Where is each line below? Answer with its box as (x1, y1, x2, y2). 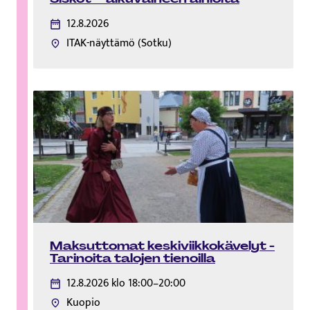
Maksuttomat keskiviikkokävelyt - (50, 238, 275, 254)
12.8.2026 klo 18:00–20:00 (66, 274, 185, 293)
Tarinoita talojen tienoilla (50, 250, 215, 266)
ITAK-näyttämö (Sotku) (66, 33, 172, 53)
